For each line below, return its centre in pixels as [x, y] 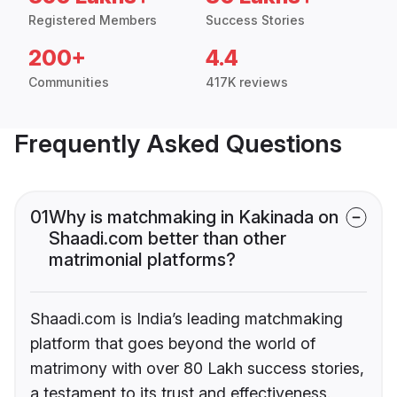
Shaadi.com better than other [167, 239]
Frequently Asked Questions [178, 144]
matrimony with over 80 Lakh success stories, [197, 369]
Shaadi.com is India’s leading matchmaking [187, 319]
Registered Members [93, 20]
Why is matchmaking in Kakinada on [194, 218]
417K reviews [247, 82]
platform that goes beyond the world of [173, 344]
